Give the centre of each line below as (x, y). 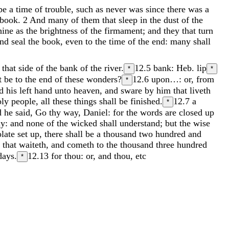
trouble (58, 9)
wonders (102, 79)
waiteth (32, 144)
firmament (123, 30)
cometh (82, 144)
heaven (87, 90)
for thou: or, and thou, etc (99, 156)
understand (140, 123)
